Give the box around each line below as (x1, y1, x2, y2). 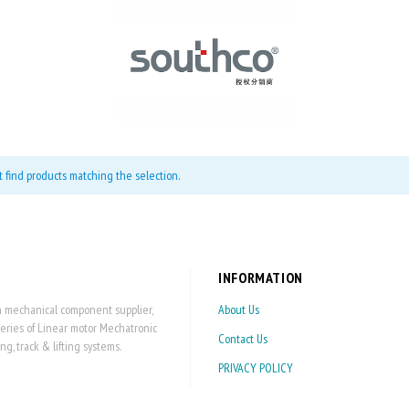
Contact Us (218, 330, 267, 347)
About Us (218, 300, 259, 318)
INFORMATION (218, 267, 304, 287)
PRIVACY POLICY (218, 359, 293, 376)
